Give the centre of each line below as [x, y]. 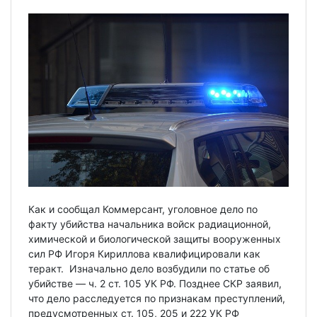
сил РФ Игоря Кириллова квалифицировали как [144, 254]
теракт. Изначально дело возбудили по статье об [149, 269]
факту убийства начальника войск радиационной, [150, 224]
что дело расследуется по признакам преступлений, [157, 299]
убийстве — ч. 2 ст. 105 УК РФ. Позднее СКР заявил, [155, 284]
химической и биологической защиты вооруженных [155, 239]
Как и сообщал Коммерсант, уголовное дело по [143, 209]
